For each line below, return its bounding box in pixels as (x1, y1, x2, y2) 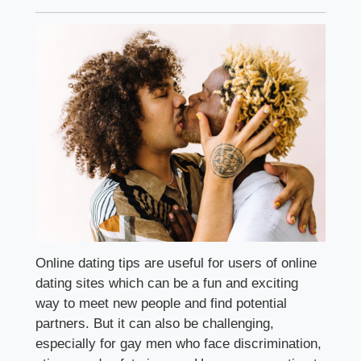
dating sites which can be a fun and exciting (35, 275, 299, 291)
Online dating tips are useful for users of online (35, 255, 317, 271)
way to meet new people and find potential (35, 295, 288, 311)
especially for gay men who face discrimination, (35, 335, 322, 351)
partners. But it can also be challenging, (35, 315, 275, 331)
